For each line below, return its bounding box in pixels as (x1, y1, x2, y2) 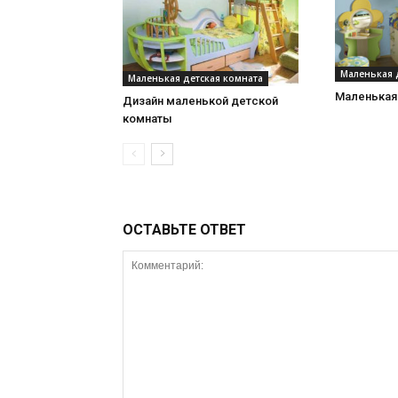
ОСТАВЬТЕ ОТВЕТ (123, 220, 246, 238)
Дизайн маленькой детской (123, 93, 278, 107)
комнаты (123, 111, 172, 125)
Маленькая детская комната (128, 71, 263, 84)
